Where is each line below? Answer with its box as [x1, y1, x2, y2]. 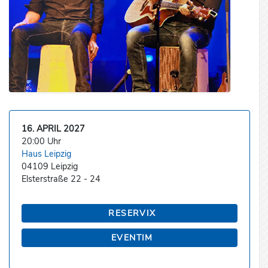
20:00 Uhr [22, 135, 61, 148]
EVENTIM [111, 232, 153, 244]
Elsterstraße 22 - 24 [22, 173, 100, 185]
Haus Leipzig [22, 148, 71, 160]
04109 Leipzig [22, 160, 78, 173]
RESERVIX [108, 208, 156, 220]
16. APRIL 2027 [22, 123, 85, 135]
